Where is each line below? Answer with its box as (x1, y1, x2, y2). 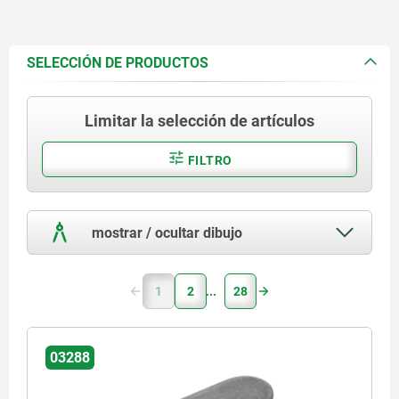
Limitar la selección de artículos (85, 110, 314, 130)
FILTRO (184, 152, 232, 167)
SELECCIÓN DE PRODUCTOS (27, 53, 208, 71)
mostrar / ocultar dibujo (88, 224, 242, 241)
